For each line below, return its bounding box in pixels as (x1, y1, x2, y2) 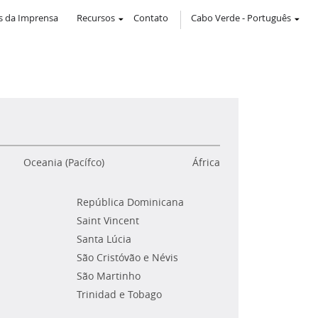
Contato (133, 11, 168, 24)
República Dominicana (77, 195, 185, 209)
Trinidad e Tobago (77, 287, 163, 302)
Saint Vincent (77, 214, 140, 228)
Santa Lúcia (77, 232, 132, 246)
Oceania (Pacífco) (23, 155, 104, 170)
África (192, 155, 220, 170)
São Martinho (77, 269, 141, 283)
